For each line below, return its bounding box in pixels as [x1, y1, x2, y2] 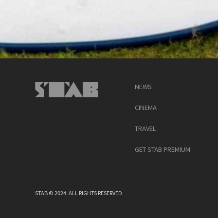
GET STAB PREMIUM [135, 145, 191, 154]
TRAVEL [135, 124, 157, 133]
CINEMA [135, 103, 157, 112]
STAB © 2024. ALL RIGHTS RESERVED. [35, 189, 124, 197]
